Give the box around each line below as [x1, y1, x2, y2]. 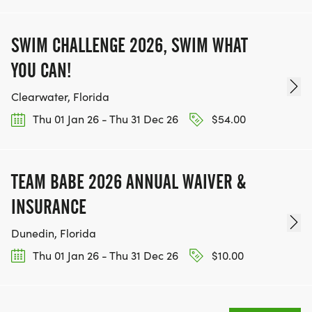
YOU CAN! [11, 58, 71, 83]
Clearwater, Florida [11, 89, 109, 104]
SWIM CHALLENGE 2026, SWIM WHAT [11, 33, 248, 58]
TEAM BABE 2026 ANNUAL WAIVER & [11, 169, 246, 194]
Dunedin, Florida [11, 225, 96, 240]
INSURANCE [11, 194, 86, 219]
